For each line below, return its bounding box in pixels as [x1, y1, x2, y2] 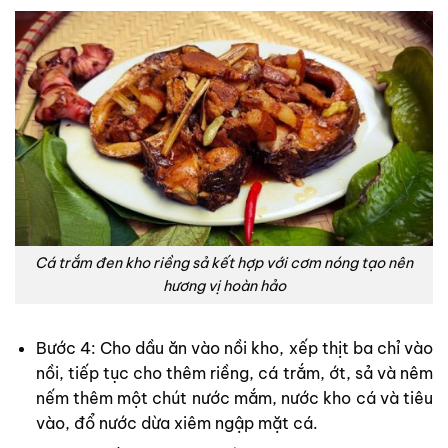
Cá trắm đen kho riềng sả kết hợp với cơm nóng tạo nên [35, 254, 413, 273]
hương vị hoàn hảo [162, 277, 286, 296]
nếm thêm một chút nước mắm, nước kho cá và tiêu [35, 387, 433, 408]
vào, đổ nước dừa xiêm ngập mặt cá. [35, 412, 318, 433]
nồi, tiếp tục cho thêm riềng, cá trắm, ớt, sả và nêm [35, 362, 433, 383]
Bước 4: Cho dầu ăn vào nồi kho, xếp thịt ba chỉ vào [35, 337, 433, 358]
